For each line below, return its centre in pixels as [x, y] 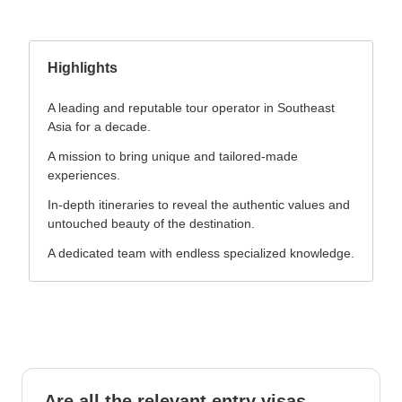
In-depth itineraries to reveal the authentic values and [199, 204]
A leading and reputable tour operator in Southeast [191, 107]
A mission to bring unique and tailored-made [173, 156]
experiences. [84, 175]
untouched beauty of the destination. [151, 223]
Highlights [83, 67]
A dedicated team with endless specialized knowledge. [201, 253]
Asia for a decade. [99, 126]
